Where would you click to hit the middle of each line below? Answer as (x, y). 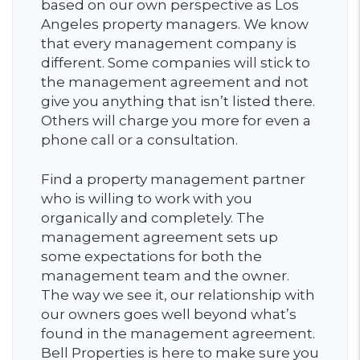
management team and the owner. (165, 276)
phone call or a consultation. (141, 140)
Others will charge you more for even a (176, 121)
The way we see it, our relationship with (178, 295)
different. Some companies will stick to (176, 63)
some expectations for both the (151, 256)
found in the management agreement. (178, 333)
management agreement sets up (160, 237)
